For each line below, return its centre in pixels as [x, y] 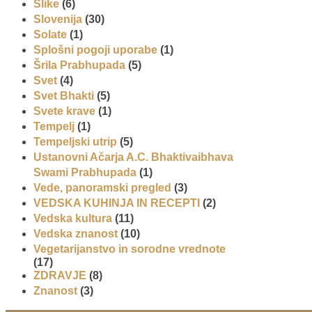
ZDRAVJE [60, 275]
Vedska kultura [73, 218]
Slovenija [58, 19]
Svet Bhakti [64, 95]
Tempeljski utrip [75, 141]
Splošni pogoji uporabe [95, 49]
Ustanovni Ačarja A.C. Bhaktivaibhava [133, 157]
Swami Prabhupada [85, 172]
